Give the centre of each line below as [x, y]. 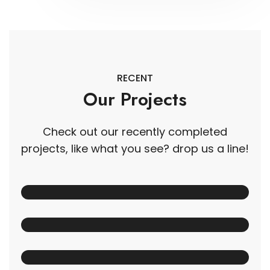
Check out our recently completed [135, 132]
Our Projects [135, 99]
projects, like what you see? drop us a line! [135, 149]
